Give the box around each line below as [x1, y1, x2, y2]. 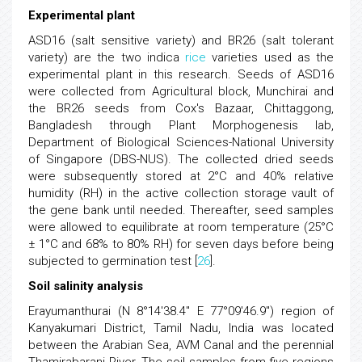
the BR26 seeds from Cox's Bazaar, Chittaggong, [28, 101, 334, 116]
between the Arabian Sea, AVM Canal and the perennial [28, 338, 334, 352]
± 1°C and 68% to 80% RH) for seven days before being [28, 237, 334, 251]
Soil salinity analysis [28, 279, 143, 293]
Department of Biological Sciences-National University [28, 135, 334, 149]
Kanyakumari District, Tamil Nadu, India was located [28, 321, 334, 335]
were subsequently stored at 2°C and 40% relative [28, 169, 334, 183]
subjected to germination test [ [28, 254, 197, 268]
